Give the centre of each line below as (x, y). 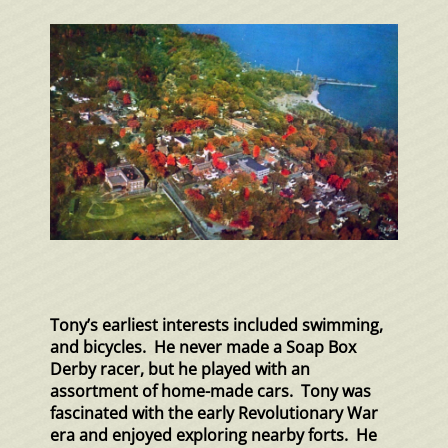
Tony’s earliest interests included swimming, (216, 325)
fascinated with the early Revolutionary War (214, 413)
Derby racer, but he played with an (180, 369)
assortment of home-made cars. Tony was (210, 391)
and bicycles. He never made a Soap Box (203, 347)
